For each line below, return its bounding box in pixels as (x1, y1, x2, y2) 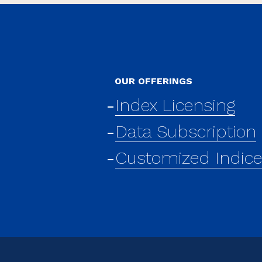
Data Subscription (115, 121, 256, 142)
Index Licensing (115, 95, 235, 116)
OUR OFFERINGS (115, 75, 192, 87)
